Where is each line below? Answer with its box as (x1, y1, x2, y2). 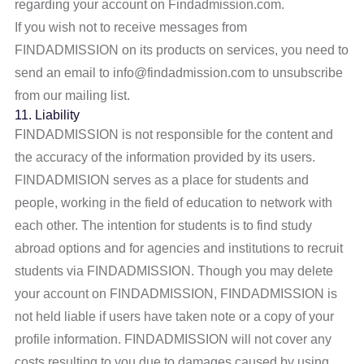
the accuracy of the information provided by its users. (15, 150, 316, 164)
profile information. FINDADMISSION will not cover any (15, 332, 332, 346)
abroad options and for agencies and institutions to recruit (15, 241, 344, 255)
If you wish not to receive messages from (15, 20, 248, 34)
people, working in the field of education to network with (15, 196, 333, 210)
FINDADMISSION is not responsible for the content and (15, 128, 334, 141)
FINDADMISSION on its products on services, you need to (15, 43, 349, 57)
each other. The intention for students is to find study (15, 219, 313, 232)
